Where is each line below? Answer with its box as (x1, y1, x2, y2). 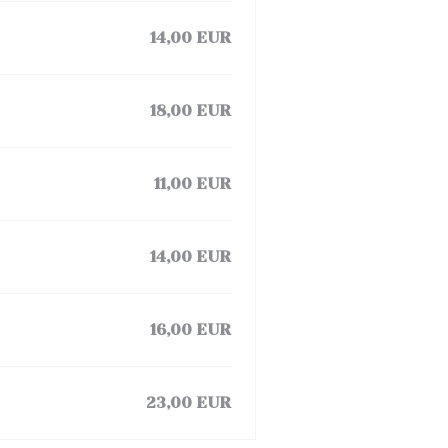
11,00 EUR (154, 174, 231, 193)
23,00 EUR (146, 393, 231, 412)
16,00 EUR (150, 320, 231, 339)
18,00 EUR (150, 101, 231, 120)
